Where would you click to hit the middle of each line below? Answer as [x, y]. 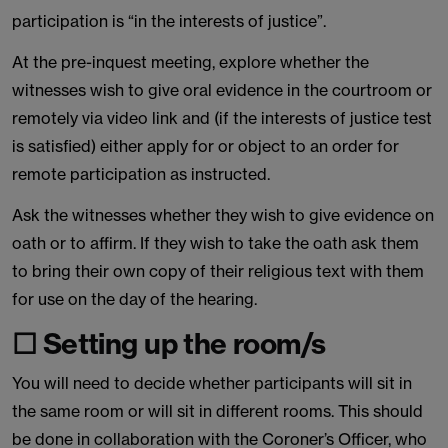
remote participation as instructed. [141, 174]
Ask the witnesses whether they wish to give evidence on [223, 215]
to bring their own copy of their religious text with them [218, 271]
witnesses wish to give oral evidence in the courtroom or [222, 90]
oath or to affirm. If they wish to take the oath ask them [215, 243]
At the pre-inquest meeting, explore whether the [190, 62]
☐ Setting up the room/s [169, 343]
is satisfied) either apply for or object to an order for [205, 146]
